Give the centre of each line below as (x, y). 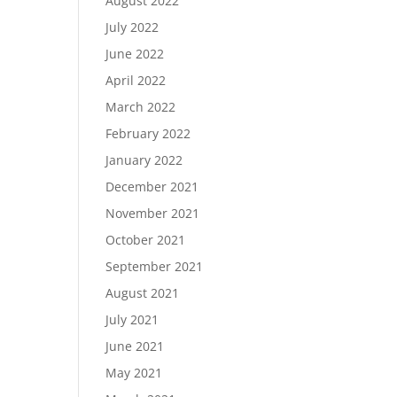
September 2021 (155, 266)
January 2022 (144, 160)
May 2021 (134, 373)
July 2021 (132, 319)
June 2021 (135, 346)
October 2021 (146, 240)
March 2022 (141, 107)
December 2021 (152, 187)
